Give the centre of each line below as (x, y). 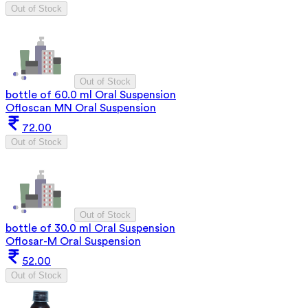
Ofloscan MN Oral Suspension (81, 108)
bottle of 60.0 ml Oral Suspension (91, 95)
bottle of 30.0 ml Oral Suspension (90, 228)
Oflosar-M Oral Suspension (73, 241)
